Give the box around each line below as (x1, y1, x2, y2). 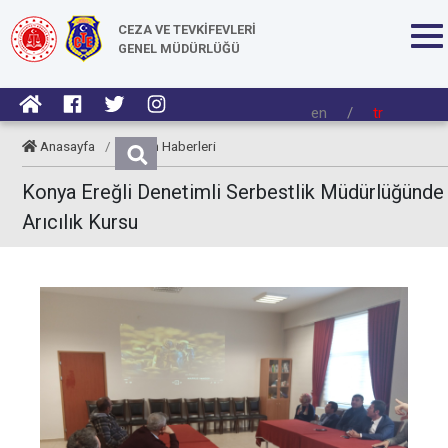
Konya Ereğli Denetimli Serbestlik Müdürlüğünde (22, 180, 444, 204)
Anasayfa (37, 138, 99, 154)
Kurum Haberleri (121, 138, 217, 154)
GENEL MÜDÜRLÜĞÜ (118, 41, 240, 56)
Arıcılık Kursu (22, 210, 138, 234)
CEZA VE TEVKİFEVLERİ (118, 22, 256, 37)
